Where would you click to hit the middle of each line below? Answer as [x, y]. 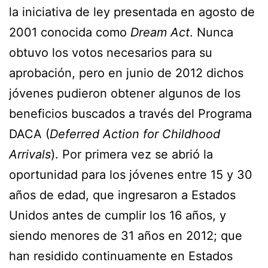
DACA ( [29, 134]
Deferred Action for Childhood [135, 134]
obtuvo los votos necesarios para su [111, 52]
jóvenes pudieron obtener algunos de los [125, 93]
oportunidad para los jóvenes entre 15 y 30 [131, 174]
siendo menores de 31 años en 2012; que [126, 235]
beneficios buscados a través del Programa [130, 113]
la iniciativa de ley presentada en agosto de [132, 12]
